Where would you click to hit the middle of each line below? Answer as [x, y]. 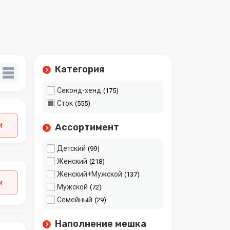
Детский [71, 148]
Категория [80, 69]
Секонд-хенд [79, 90]
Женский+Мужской [90, 174]
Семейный [75, 200]
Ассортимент [87, 127]
